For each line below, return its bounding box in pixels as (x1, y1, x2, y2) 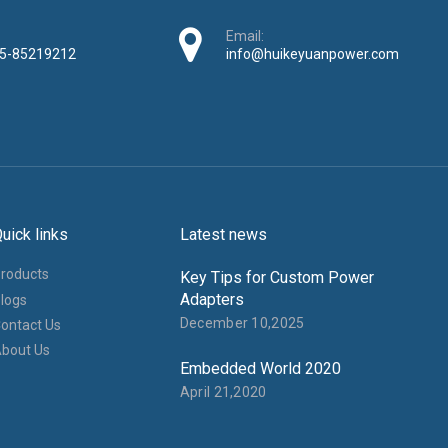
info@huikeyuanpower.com (225, 46, 399, 62)
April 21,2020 (179, 384, 267, 401)
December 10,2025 (179, 315, 305, 332)
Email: (225, 28, 264, 44)
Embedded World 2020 (179, 359, 341, 379)
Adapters (179, 290, 244, 310)
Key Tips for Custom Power (179, 268, 374, 288)
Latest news (179, 225, 267, 245)
